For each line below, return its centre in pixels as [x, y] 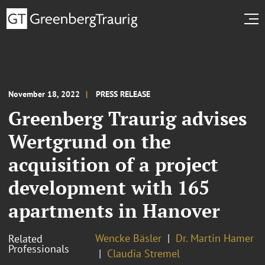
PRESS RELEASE [123, 94]
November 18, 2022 [44, 94]
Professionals [39, 248]
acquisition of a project [113, 164]
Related [25, 238]
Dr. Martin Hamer [215, 238]
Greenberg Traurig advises [127, 118]
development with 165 [109, 187]
